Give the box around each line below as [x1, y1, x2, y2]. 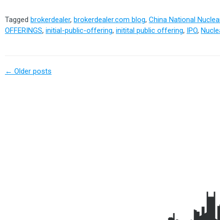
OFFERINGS [5, 26, 42, 35]
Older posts [12, 66, 52, 76]
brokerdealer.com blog [74, 15, 145, 24]
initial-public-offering [46, 26, 112, 35]
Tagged [5, 15, 30, 24]
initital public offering [116, 26, 183, 35]
